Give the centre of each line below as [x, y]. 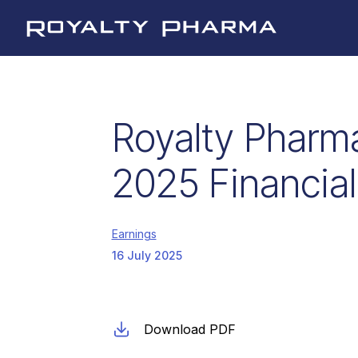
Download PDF [189, 329]
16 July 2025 [147, 255]
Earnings [134, 233]
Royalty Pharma [83, 51]
